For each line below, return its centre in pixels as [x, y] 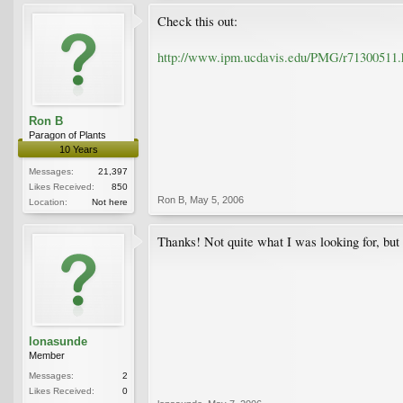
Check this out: [197, 21]
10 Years [78, 149]
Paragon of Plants [67, 134]
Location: [48, 201]
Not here [110, 201]
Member [47, 355]
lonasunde [58, 341]
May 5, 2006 [217, 199]
